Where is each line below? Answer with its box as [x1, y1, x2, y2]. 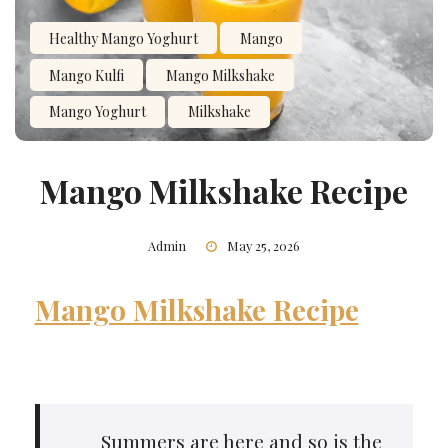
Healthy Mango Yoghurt [49, 28, 199, 48]
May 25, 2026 [227, 237, 300, 255]
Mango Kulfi [49, 65, 125, 85]
